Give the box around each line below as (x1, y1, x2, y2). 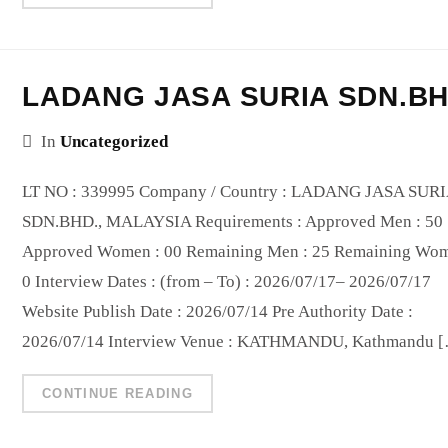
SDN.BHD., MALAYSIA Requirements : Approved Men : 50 (22, 211, 444, 231)
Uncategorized (60, 131, 169, 151)
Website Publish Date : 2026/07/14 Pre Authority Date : (22, 301, 414, 321)
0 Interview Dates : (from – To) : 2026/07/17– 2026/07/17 (22, 271, 432, 291)
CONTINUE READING (42, 385, 193, 401)
